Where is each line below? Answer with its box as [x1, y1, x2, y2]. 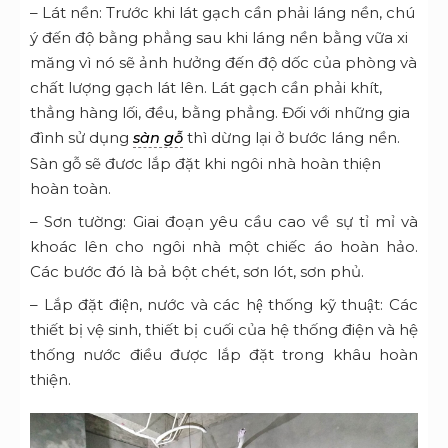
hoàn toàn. [30, 179, 111, 199]
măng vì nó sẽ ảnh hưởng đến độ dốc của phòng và [30, 53, 417, 73]
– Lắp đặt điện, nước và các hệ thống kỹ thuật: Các [30, 295, 418, 315]
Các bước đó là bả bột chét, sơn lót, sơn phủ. [30, 262, 364, 282]
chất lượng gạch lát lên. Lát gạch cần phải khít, [30, 78, 382, 98]
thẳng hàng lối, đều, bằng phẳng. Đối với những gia [30, 103, 410, 123]
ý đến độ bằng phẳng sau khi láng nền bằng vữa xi [30, 28, 408, 48]
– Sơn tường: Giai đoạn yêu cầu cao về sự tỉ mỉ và [30, 212, 418, 232]
